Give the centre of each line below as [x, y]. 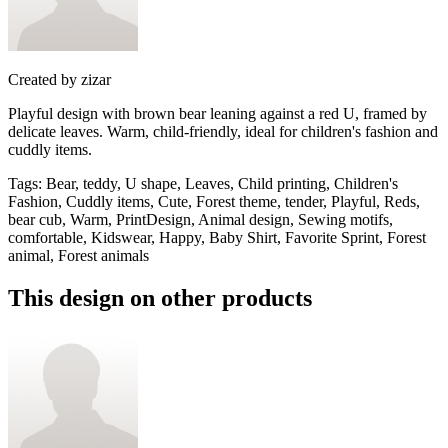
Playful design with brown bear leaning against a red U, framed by [217, 113]
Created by [42, 79]
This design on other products [160, 297]
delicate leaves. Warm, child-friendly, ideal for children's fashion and [223, 131]
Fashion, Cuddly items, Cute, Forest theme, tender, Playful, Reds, [214, 201]
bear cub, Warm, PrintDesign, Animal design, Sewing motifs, [200, 219]
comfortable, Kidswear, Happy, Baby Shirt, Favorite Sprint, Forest [217, 237]
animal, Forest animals [78, 255]
